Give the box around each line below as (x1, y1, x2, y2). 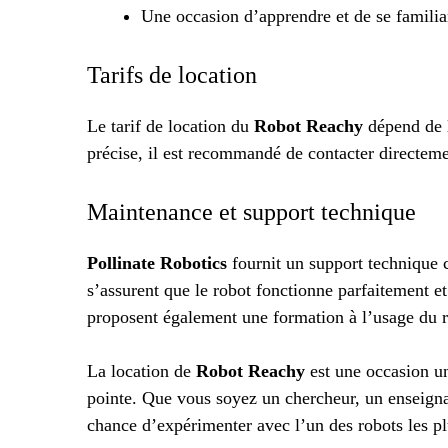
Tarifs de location (87, 62, 257, 89)
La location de (87, 361, 196, 382)
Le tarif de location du (87, 116, 254, 137)
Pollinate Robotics (87, 253, 227, 274)
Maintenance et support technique (87, 199, 416, 226)
